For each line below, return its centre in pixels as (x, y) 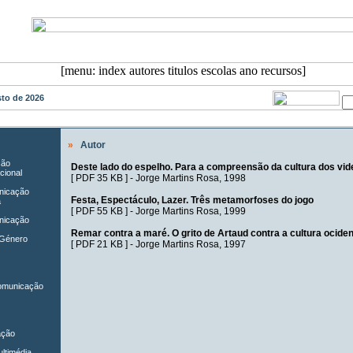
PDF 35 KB (99, 178)
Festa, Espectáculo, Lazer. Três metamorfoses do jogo (192, 200)
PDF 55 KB (99, 211)
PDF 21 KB (99, 244)
